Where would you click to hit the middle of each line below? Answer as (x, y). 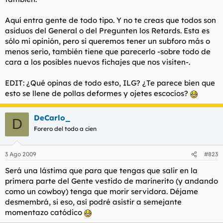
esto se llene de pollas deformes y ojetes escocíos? (98, 93)
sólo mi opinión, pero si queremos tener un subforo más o (108, 41)
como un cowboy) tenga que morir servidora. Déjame (102, 191)
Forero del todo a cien (65, 128)
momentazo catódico (45, 212)
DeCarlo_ (52, 117)
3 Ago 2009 (21, 154)
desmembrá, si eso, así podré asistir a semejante (93, 202)
